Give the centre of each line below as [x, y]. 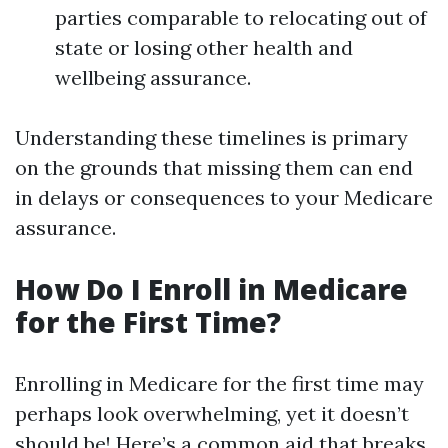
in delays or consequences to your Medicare [224, 197]
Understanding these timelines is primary [211, 137]
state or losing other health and [204, 47]
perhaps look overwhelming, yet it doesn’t [212, 413]
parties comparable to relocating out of [241, 17]
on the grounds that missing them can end [214, 167]
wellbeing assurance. [153, 77]
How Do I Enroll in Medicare [211, 289]
